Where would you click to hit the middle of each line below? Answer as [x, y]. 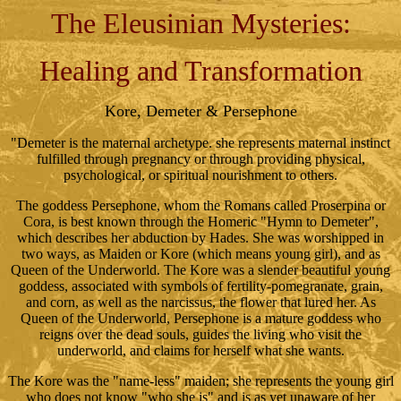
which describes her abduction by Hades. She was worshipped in [200, 238]
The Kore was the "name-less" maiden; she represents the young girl [200, 381]
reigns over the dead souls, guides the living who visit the [200, 334]
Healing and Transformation [200, 71]
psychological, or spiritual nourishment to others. [200, 175]
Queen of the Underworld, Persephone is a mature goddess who [200, 318]
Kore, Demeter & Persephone [200, 111]
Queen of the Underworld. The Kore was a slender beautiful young [200, 270]
